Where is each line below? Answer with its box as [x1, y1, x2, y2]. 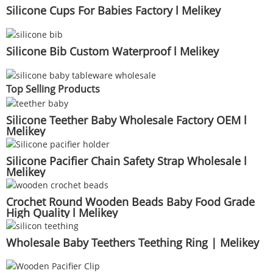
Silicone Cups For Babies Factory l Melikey [6, 3, 221, 18]
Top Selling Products [6, 82, 100, 96]
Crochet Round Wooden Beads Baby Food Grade [6, 194, 255, 209]
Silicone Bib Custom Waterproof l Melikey [6, 43, 219, 58]
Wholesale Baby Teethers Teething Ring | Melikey [6, 235, 259, 250]
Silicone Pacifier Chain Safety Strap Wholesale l [6, 154, 247, 168]
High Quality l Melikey [6, 205, 118, 220]
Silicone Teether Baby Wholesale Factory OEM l [6, 113, 247, 128]
